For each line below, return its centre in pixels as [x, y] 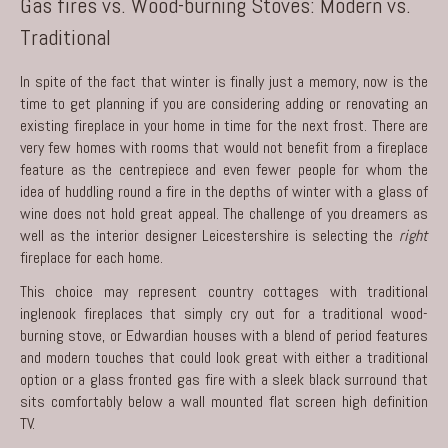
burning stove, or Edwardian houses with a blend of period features [224, 335]
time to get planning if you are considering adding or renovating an [224, 103]
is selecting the [344, 235]
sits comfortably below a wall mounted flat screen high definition [224, 401]
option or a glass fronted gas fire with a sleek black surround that [224, 379]
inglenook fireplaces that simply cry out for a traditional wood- [224, 313]
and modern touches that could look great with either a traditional [224, 357]
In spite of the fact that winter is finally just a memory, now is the [224, 81]
